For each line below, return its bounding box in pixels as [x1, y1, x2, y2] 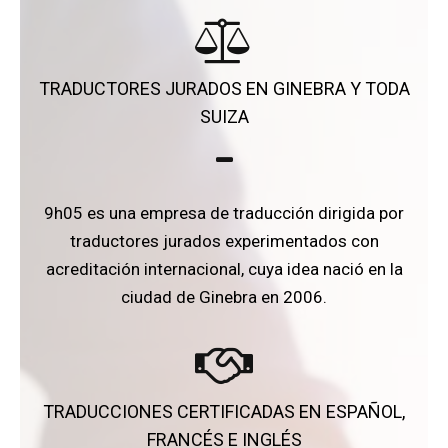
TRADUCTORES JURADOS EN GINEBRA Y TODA [38, 77, 410, 99]
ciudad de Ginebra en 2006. [121, 286, 327, 307]
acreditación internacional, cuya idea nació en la [45, 258, 403, 279]
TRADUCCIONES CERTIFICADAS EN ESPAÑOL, [43, 400, 405, 422]
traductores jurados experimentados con [69, 230, 379, 251]
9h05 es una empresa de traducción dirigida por [44, 202, 404, 223]
